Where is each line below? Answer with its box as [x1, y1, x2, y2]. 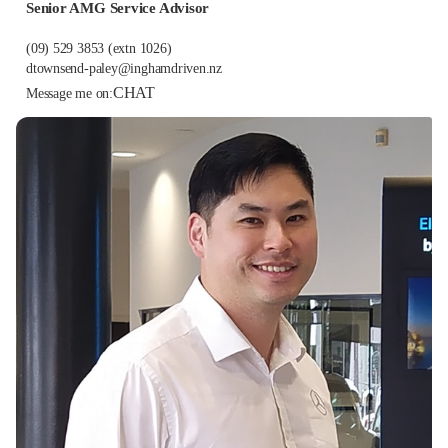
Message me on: [26, 84, 113, 101]
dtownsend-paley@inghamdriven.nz [26, 60, 223, 77]
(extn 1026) [107, 40, 172, 57]
